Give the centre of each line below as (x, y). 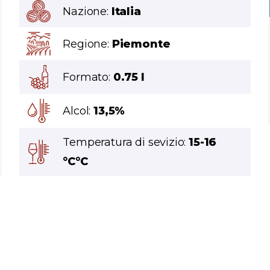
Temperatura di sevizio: (126, 143)
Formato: (88, 77)
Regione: (87, 44)
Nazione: (87, 11)
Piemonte (141, 44)
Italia (126, 11)
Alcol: (78, 111)
